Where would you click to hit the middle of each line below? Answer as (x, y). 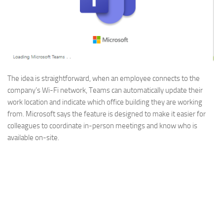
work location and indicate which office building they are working (105, 102)
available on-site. (33, 138)
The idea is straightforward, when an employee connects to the (104, 79)
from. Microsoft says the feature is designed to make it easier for (107, 114)
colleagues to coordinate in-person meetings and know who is (102, 126)
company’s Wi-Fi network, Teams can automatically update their (105, 91)
